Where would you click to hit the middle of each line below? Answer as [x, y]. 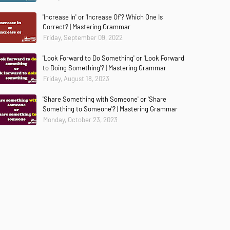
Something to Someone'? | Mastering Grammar [110, 109]
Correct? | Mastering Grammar [87, 27]
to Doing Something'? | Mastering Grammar [104, 68]
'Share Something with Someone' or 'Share [104, 99]
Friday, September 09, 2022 [83, 37]
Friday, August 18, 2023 [76, 79]
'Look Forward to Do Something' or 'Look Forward [113, 58]
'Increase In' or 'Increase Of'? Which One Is [103, 17]
